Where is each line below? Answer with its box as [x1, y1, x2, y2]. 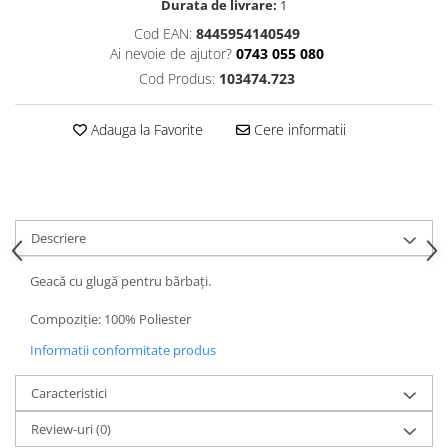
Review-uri [31, 420, 96, 438]
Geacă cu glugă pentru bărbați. [30, 272, 211, 290]
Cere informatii [249, 120, 346, 139]
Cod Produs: [138, 69, 219, 88]
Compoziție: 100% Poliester [30, 310, 191, 328]
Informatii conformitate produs [30, 341, 216, 359]
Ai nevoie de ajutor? [109, 44, 232, 63]
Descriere [31, 229, 86, 247]
